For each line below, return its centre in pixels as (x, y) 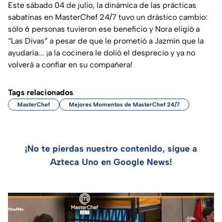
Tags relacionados (41, 92)
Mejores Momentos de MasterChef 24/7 (124, 104)
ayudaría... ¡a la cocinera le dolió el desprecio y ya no (102, 53)
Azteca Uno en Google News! (111, 162)
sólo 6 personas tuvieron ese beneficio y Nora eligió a (104, 29)
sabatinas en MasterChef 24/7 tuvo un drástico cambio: (108, 17)
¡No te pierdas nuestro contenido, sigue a (111, 148)
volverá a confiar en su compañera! (70, 64)
